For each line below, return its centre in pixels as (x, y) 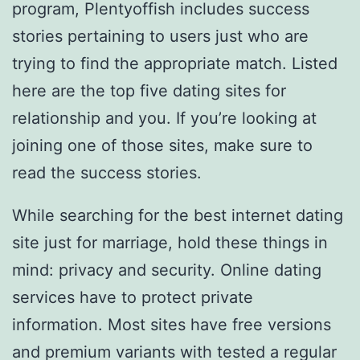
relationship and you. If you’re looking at (164, 118)
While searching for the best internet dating (178, 216)
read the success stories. (107, 172)
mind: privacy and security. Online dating (167, 270)
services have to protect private (133, 298)
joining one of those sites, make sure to (162, 145)
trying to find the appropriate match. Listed (175, 63)
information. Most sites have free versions (172, 325)
